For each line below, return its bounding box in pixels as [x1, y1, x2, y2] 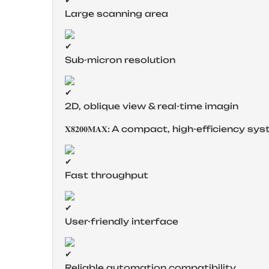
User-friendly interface [65, 216, 178, 226]
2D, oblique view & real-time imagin [65, 100, 238, 111]
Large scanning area [65, 8, 168, 19]
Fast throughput [65, 169, 148, 180]
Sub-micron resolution [65, 54, 175, 65]
